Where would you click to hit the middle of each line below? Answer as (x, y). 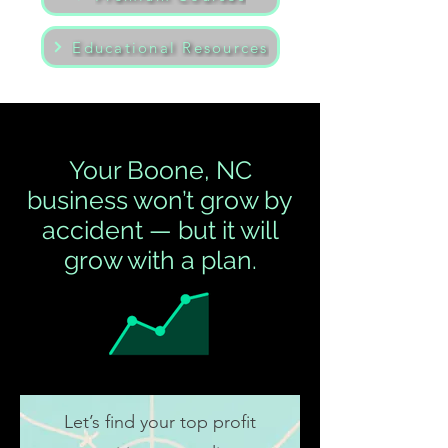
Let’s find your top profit (160, 422)
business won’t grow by (160, 200)
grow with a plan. (160, 260)
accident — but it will (160, 230)
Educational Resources (170, 47)
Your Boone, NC (160, 170)
